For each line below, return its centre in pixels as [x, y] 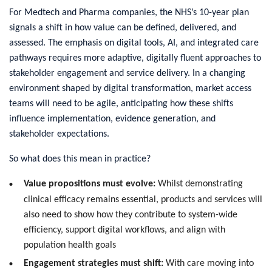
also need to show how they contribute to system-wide [131, 215]
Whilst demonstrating [199, 184]
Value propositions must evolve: [90, 184]
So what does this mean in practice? [80, 159]
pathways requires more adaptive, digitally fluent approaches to [135, 58]
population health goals [70, 245]
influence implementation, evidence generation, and [112, 119]
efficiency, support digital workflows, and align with [124, 230]
